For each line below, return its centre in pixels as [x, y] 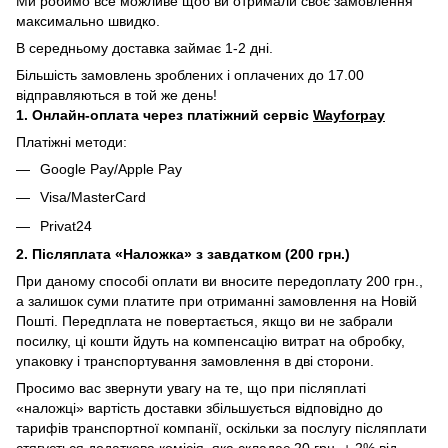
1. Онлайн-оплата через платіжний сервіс [164, 114]
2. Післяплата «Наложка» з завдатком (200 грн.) [183, 253]
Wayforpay [349, 114]
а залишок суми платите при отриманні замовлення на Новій [216, 300]
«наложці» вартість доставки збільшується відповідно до [199, 407]
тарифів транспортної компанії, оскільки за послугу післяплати [221, 427]
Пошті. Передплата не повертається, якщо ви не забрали [204, 320]
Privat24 [66, 225]
